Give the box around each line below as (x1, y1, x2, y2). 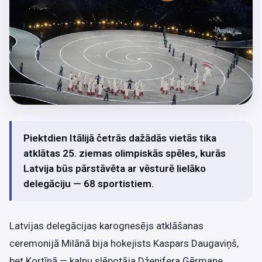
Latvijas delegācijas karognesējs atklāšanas (9, 219, 204, 232)
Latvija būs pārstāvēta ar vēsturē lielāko (23, 162, 206, 174)
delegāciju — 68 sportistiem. (23, 177, 154, 189)
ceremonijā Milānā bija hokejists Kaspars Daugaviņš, (9, 237, 239, 249)
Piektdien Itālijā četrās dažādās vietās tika (23, 132, 216, 144)
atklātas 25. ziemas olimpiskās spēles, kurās (23, 147, 226, 159)
